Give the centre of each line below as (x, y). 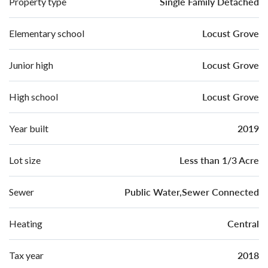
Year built (29, 128)
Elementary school (47, 33)
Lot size (25, 160)
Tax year (26, 255)
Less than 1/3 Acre (219, 160)
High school (33, 96)
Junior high (31, 65)
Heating (26, 223)
